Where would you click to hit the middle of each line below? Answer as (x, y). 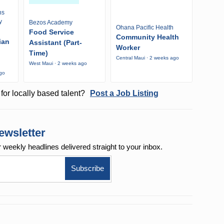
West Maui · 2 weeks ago (58, 63)
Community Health (147, 37)
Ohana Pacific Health (144, 28)
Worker (128, 48)
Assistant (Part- (55, 42)
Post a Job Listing (124, 93)
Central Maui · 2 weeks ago (147, 58)
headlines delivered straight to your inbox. (95, 147)
